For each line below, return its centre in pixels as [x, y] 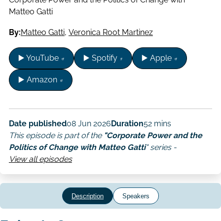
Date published [37, 123]
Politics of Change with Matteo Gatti [77, 147]
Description [88, 196]
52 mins [157, 123]
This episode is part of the [56, 135]
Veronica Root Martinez [110, 33]
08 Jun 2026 [89, 123]
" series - [161, 147]
